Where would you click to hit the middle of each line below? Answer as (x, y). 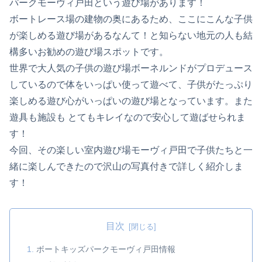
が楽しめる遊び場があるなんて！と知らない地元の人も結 (131, 35)
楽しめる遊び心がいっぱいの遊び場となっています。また (131, 101)
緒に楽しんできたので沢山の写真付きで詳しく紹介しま (126, 166)
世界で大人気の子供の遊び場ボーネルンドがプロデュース (131, 68)
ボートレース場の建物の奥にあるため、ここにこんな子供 (131, 19)
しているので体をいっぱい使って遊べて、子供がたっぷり (131, 84)
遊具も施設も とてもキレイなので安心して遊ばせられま (127, 117)
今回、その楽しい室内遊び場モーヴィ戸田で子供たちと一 (131, 150)
